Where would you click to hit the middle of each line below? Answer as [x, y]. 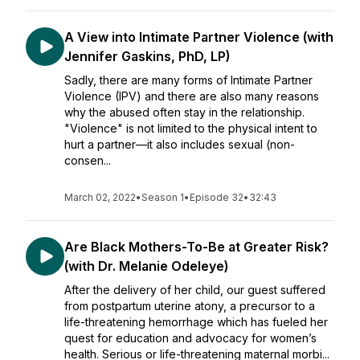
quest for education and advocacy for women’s [190, 338]
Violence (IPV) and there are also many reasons [192, 96]
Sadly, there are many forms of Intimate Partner [188, 80]
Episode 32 [217, 197]
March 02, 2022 [100, 197]
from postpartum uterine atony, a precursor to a [190, 306]
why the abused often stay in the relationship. [184, 112]
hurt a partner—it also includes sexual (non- [180, 144]
